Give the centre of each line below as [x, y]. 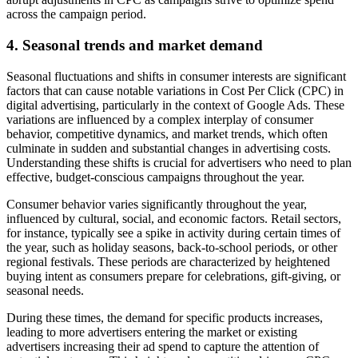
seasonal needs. [45, 290]
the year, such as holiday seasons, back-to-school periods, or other [172, 247]
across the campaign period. [76, 14]
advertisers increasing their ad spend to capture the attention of [163, 346]
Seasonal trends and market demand [143, 45]
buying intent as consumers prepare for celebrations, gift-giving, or [173, 276]
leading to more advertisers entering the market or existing [152, 332]
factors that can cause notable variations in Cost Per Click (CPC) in [175, 90]
